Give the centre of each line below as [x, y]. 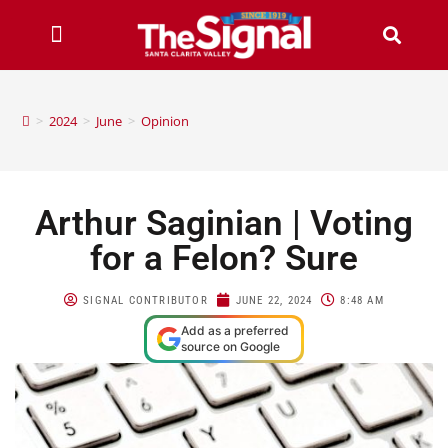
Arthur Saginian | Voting [224, 223]
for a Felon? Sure [224, 258]
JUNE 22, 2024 [274, 300]
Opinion [165, 120]
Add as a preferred [235, 330]
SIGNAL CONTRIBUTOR [145, 300]
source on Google [230, 346]
